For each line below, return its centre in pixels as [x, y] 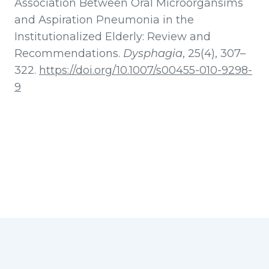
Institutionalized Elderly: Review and [113, 37]
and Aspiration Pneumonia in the [104, 20]
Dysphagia [153, 54]
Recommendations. [69, 54]
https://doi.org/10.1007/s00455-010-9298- [146, 71]
